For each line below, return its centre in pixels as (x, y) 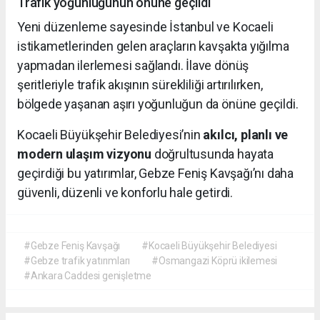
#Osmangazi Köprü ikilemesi (215, 260)
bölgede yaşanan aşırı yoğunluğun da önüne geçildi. (158, 104)
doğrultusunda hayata (212, 154)
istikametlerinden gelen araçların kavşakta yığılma (153, 46)
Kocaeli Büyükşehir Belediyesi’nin (110, 134)
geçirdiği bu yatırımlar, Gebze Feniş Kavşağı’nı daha (156, 173)
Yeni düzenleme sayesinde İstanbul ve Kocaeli (145, 26)
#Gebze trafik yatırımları (77, 260)
